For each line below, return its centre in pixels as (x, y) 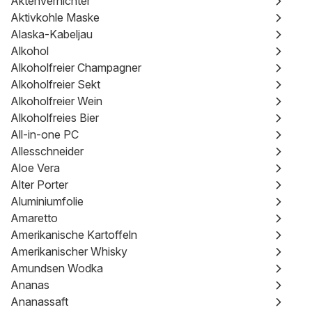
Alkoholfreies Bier (55, 118)
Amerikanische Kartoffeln (74, 235)
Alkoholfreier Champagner (76, 68)
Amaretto (34, 218)
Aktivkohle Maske (55, 17)
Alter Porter (39, 185)
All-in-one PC (45, 134)
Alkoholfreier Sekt (55, 84)
